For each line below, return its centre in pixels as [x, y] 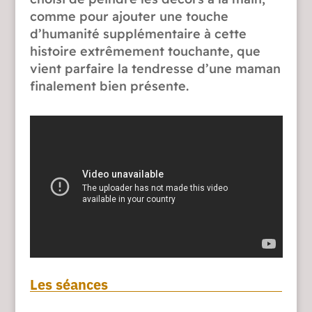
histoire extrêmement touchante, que [145, 51]
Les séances [69, 284]
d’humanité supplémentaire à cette [138, 33]
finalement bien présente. [109, 86]
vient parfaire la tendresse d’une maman [155, 68]
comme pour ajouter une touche [129, 16]
